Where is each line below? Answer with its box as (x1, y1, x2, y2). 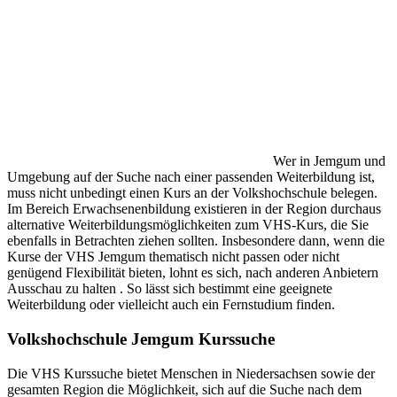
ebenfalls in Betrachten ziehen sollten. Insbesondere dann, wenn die (7, 233, 385, 249)
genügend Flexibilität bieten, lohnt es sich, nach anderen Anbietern (7, 265, 378, 281)
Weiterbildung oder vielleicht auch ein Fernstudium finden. (7, 297, 335, 313)
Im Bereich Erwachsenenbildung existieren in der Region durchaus (7, 201, 381, 217)
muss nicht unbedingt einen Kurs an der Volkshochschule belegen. (7, 185, 378, 201)
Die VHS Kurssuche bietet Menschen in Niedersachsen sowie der (7, 365, 375, 381)
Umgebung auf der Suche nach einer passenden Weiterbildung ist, (7, 169, 375, 185)
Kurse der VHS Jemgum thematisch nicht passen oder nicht (7, 249, 339, 265)
